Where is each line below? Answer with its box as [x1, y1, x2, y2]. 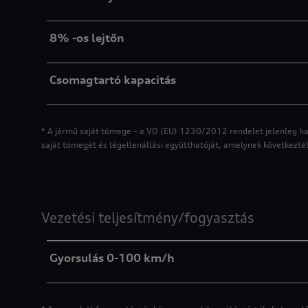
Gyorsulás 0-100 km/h [49, 251, 175, 265]
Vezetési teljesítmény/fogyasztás [41, 209, 254, 226]
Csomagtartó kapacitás [49, 73, 176, 87]
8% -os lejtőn [49, 31, 124, 45]
